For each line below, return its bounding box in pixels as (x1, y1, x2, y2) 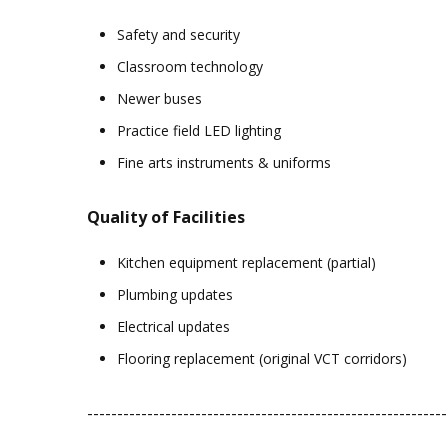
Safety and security (117, 25, 240, 45)
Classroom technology (117, 57, 263, 77)
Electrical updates (117, 317, 230, 337)
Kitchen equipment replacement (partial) (117, 253, 376, 273)
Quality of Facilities (87, 206, 245, 229)
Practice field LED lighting (117, 121, 281, 141)
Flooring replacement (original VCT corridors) (117, 349, 407, 369)
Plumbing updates (117, 285, 233, 305)
